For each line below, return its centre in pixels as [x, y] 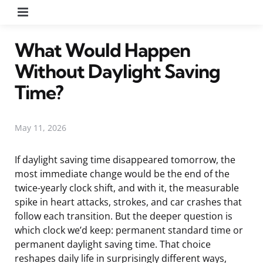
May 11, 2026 [41, 127]
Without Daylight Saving [117, 71]
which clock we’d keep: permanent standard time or [129, 230]
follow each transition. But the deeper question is [124, 216]
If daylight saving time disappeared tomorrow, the [125, 159]
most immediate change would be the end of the [122, 173]
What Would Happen [102, 50]
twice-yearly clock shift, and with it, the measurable [127, 188]
